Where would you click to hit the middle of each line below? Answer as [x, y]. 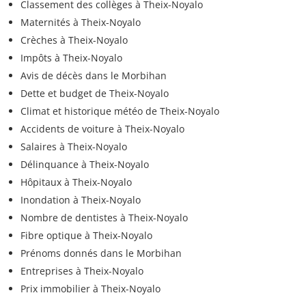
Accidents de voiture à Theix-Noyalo [102, 129]
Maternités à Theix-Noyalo [81, 23]
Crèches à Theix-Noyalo [74, 40]
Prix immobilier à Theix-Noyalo [91, 289]
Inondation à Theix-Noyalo [81, 200]
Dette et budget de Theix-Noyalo [95, 94]
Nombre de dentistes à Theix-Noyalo [104, 218]
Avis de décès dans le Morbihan [94, 76]
